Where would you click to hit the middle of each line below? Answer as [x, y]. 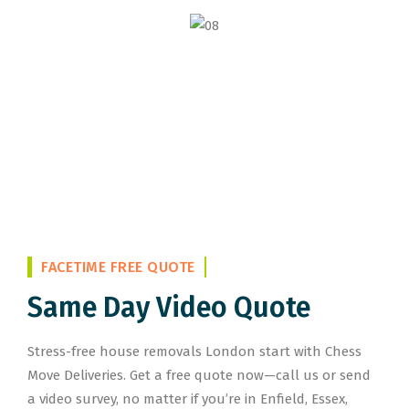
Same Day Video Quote [169, 308]
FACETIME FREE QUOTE [118, 267]
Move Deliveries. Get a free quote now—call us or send [199, 375]
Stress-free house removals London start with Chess [194, 351]
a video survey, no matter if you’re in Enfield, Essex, [188, 399]
